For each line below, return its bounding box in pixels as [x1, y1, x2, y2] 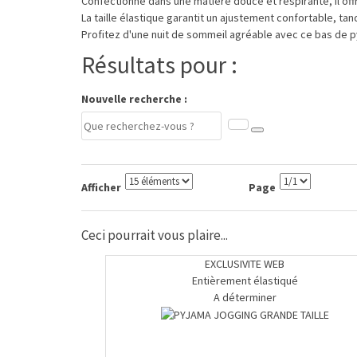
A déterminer [213, 290, 277, 305]
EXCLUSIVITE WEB [205, 257, 284, 272]
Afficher [81, 180, 121, 195]
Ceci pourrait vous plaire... [81, 226, 228, 245]
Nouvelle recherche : [81, 92, 187, 107]
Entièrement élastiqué [191, 273, 298, 288]
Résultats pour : [81, 49, 237, 80]
